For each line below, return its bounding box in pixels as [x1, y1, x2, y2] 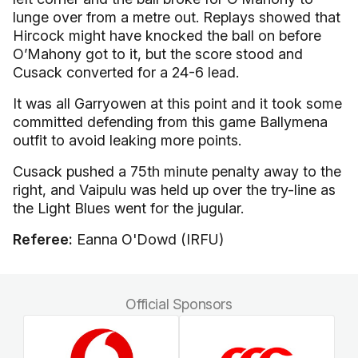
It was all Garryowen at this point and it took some [13, 95, 342, 112]
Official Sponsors [125, 296, 233, 312]
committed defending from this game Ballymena [13, 113, 328, 130]
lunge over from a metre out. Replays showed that [13, 9, 340, 26]
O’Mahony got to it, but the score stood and [13, 46, 303, 62]
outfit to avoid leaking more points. [13, 132, 241, 149]
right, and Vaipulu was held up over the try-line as [13, 181, 336, 198]
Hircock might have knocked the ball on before [13, 27, 321, 44]
